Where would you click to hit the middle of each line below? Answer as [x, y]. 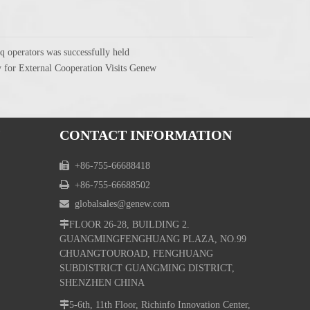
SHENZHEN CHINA [102, 283]
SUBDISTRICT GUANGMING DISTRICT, [147, 268]
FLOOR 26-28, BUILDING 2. [129, 225]
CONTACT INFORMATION [146, 135]
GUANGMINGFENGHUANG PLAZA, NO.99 [153, 239]
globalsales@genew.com [122, 204]
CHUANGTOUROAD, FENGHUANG [136, 254]
